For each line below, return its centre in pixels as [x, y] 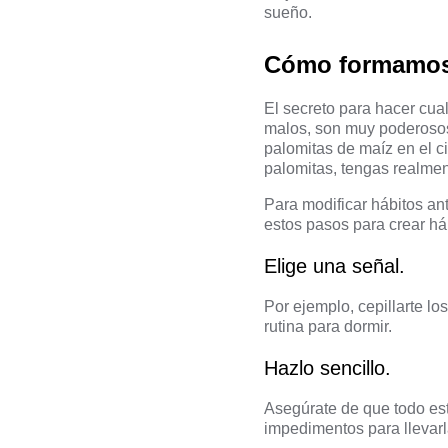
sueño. [288, 12]
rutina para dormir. [328, 326]
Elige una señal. [334, 266]
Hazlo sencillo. [327, 368]
